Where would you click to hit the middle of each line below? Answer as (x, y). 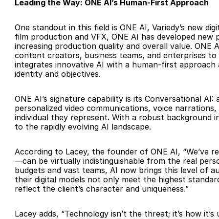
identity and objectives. (58, 74)
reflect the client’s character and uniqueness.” (102, 189)
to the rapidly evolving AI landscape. (83, 127)
